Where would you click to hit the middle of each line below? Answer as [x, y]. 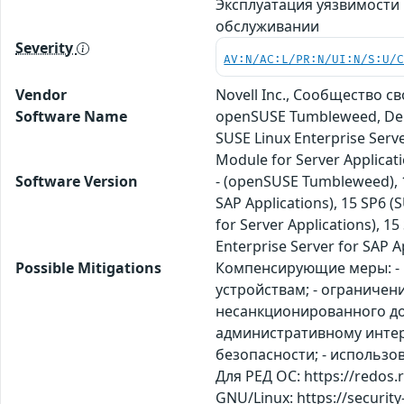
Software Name [71, 116]
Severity [46, 47]
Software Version [77, 181]
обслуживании [268, 26]
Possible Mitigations [88, 267]
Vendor [41, 94]
